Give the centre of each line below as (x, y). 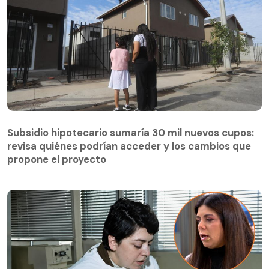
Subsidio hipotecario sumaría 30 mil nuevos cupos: (131, 133)
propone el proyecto (57, 159)
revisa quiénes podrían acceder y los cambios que (129, 146)
